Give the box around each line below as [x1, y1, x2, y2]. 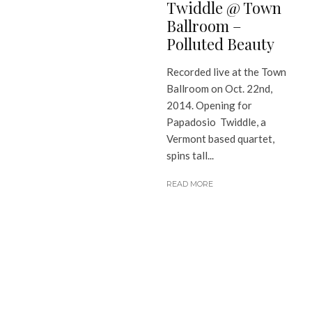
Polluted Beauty [166, 33, 274, 55]
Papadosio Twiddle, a [166, 116, 266, 129]
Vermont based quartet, [166, 132, 274, 146]
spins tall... [166, 149, 214, 162]
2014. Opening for [166, 99, 252, 112]
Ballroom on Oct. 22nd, [166, 82, 272, 95]
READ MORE [166, 179, 213, 189]
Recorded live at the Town [166, 65, 286, 79]
